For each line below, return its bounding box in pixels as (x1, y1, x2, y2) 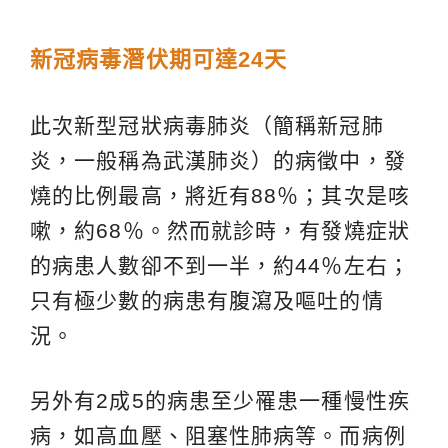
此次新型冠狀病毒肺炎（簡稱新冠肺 (30, 114, 384, 138)
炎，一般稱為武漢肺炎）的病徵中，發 (30, 149, 406, 173)
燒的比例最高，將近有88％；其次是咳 (30, 184, 410, 208)
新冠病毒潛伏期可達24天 (30, 47, 288, 73)
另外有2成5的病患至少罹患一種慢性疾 (30, 389, 410, 413)
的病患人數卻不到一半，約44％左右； (30, 254, 410, 278)
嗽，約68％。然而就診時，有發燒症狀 (30, 219, 410, 243)
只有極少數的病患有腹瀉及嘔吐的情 (30, 289, 384, 313)
